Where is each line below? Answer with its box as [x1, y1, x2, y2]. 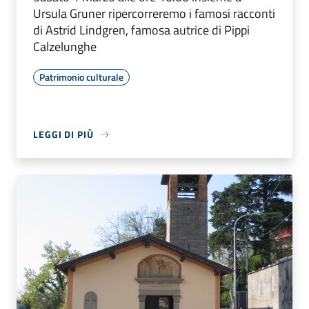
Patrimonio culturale [39, 70, 123, 85]
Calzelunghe [33, 37, 97, 57]
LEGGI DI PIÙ [33, 127, 94, 142]
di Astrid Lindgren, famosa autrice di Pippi [33, 21, 250, 40]
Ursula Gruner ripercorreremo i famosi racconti [33, 4, 275, 23]
